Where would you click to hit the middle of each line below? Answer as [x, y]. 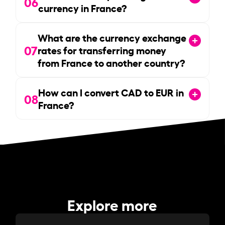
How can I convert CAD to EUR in [111, 92]
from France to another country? [111, 62]
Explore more [113, 204]
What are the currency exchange [112, 37]
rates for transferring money [102, 49]
